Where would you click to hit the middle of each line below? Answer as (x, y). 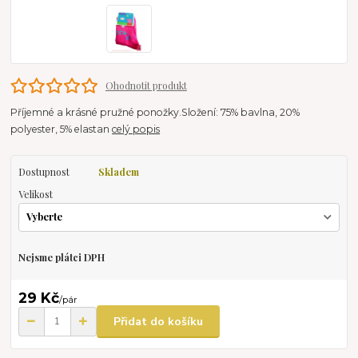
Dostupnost (44, 172)
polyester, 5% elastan (62, 129)
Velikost (35, 195)
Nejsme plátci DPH (61, 257)
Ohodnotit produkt (146, 86)
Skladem (118, 172)
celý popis (136, 129)
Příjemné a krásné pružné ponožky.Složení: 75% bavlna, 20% (155, 113)
